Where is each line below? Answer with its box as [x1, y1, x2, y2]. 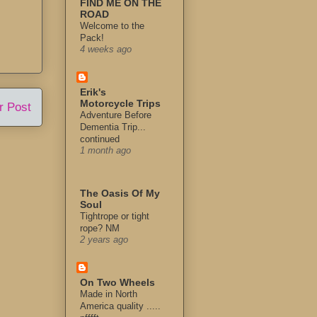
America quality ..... [80, 300, 161, 311]
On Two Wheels [80, 276, 155, 288]
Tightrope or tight [80, 210, 149, 221]
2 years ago [80, 234, 128, 245]
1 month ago [80, 145, 131, 156]
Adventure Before [80, 109, 151, 120]
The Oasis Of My [80, 187, 160, 199]
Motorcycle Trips [80, 97, 161, 109]
